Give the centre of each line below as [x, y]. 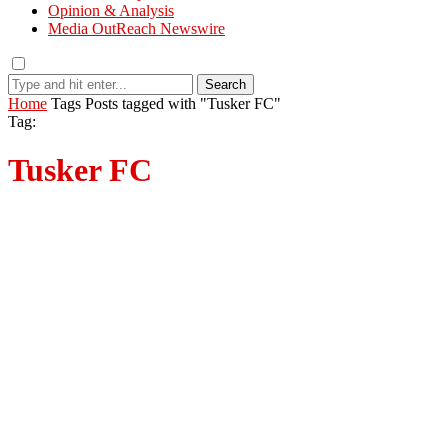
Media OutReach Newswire [136, 28]
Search [225, 84]
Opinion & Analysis [111, 10]
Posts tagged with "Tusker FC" [183, 103]
